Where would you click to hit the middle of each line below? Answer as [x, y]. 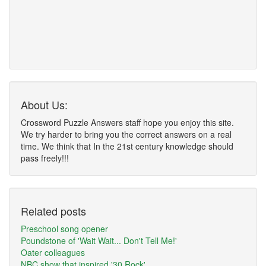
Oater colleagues [53, 252]
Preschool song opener [64, 229]
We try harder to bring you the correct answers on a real [126, 134]
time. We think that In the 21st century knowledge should [127, 146]
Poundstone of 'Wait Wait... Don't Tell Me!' [99, 240]
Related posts [53, 211]
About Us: [44, 104]
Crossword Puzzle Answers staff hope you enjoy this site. [127, 122]
